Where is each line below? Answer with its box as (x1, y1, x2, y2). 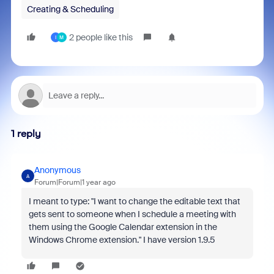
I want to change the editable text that (93, 196, 240, 207)
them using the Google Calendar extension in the (28, 221, 217, 232)
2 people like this (68, 32, 133, 43)
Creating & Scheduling (26, 4, 114, 15)
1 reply (10, 128, 41, 139)
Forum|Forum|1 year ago (34, 177, 116, 187)
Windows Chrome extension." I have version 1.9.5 (28, 234, 215, 245)
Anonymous (34, 165, 81, 176)
